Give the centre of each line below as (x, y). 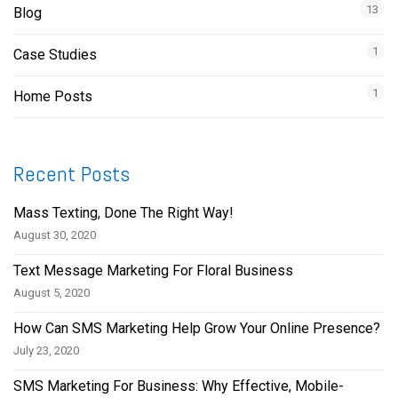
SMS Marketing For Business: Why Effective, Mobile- (179, 386)
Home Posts (53, 96)
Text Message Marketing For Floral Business (153, 271)
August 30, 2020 (55, 235)
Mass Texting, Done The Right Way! (123, 213)
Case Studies (55, 55)
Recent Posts (72, 174)
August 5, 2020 (52, 293)
